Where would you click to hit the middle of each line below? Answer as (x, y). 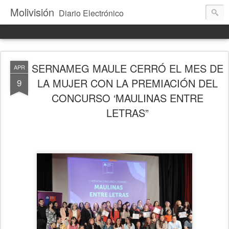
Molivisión (32, 12)
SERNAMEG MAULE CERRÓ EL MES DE (127, 68)
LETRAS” (127, 113)
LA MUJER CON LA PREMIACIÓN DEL (127, 83)
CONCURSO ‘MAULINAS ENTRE (127, 98)
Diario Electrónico (91, 13)
